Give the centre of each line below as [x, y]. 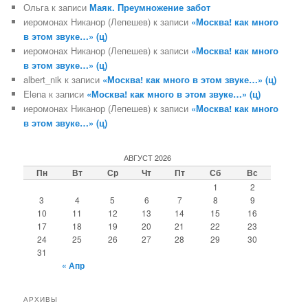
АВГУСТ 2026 [147, 157]
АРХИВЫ [41, 299]
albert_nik [43, 80]
